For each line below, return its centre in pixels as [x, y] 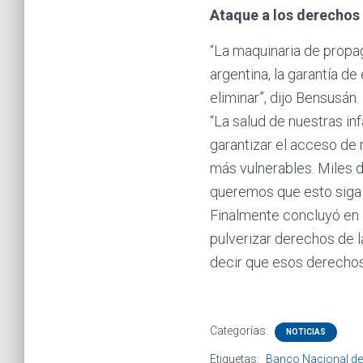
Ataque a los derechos [285, 15]
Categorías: [240, 331]
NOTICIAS [306, 332]
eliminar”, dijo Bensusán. [284, 98]
